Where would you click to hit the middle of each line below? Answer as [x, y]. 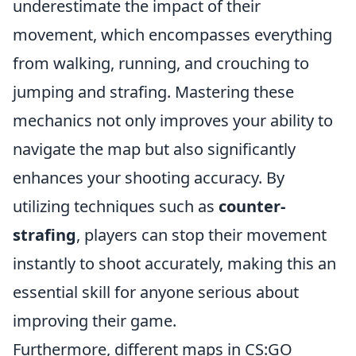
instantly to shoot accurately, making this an [174, 264]
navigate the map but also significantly [154, 149]
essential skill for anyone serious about [156, 292]
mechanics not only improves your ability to [173, 121]
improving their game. [95, 321]
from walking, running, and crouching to [161, 64]
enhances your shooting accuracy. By [149, 178]
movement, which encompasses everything [172, 35]
